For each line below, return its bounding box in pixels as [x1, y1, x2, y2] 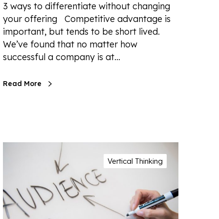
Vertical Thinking [108, 156, 163, 166]
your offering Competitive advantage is [3, 13, 171, 25]
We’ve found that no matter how [3, 39, 137, 50]
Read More [3, 79, 42, 88]
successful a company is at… [3, 51, 120, 63]
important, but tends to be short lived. [3, 26, 160, 38]
